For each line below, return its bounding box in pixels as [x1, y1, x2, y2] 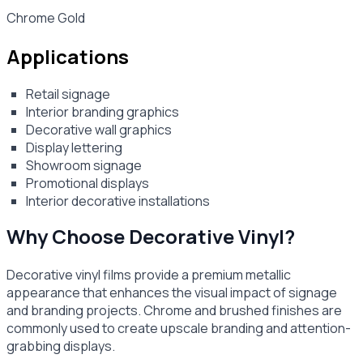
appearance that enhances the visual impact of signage [6, 284, 337, 302]
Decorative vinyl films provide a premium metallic [6, 266, 291, 284]
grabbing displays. [6, 337, 115, 356]
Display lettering [26, 139, 122, 157]
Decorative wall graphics [26, 121, 172, 139]
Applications [6, 42, 129, 70]
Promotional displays [26, 174, 149, 193]
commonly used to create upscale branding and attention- [6, 319, 351, 338]
